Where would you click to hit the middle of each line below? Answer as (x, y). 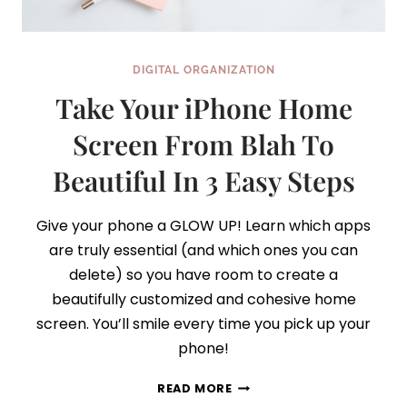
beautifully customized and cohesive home (203, 299)
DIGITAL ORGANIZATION (203, 70)
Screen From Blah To (203, 144)
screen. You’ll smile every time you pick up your (203, 324)
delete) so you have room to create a (203, 275)
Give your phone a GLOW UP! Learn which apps (203, 226)
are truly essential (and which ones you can (203, 250)
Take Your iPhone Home (203, 108)
